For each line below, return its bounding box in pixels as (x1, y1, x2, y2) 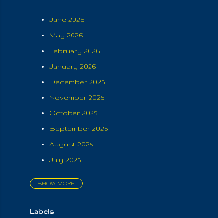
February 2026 (49, 46, 100, 54)
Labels (29, 207, 54, 215)
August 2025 (49, 140, 93, 148)
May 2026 (49, 31, 83, 39)
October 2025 (49, 109, 97, 117)
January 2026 (49, 62, 96, 70)
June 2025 (49, 184, 84, 193)
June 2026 (49, 15, 84, 23)
